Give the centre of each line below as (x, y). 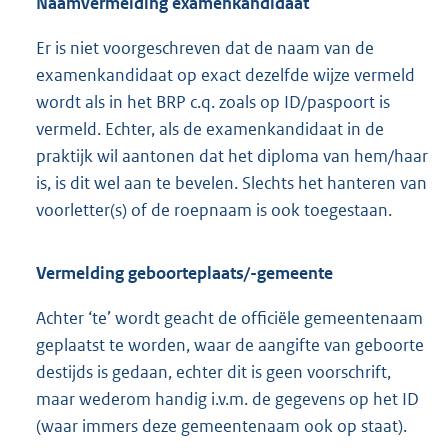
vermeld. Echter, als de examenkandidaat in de (210, 129)
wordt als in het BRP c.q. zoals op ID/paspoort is (213, 102)
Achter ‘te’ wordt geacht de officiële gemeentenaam (229, 318)
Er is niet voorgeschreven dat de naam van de (205, 48)
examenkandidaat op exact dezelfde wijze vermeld (225, 75)
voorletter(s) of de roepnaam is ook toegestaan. (214, 210)
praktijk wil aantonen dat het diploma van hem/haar (232, 156)
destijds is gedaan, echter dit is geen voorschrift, (213, 372)
